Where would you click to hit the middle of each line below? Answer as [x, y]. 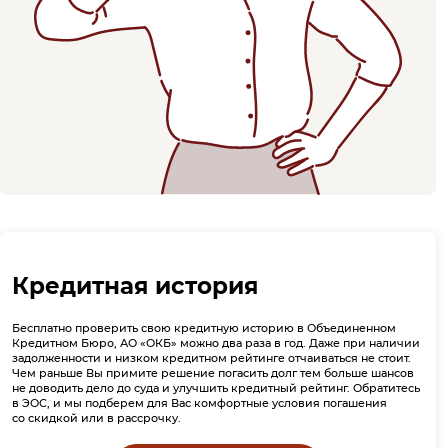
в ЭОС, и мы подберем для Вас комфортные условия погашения [199, 403]
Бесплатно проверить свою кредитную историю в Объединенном [204, 328]
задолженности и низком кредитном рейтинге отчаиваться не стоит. [211, 358]
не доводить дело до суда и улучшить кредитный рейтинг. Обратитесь [216, 388]
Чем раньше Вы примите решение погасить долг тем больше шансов [213, 373]
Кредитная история [135, 285]
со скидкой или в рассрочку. [96, 418]
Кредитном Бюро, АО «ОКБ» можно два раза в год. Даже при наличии [216, 343]
